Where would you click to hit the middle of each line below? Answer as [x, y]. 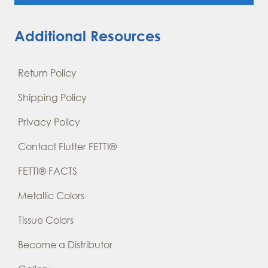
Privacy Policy [49, 122]
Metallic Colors [51, 196]
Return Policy [47, 73]
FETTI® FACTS [48, 171]
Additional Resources [88, 36]
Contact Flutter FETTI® [67, 147]
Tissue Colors [46, 220]
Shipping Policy [52, 98]
